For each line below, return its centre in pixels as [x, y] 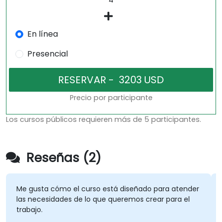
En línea [42, 34]
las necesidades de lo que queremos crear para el [103, 199]
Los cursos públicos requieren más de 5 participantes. [104, 120]
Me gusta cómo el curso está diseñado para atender [108, 189]
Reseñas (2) [62, 158]
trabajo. [29, 210]
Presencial [47, 54]
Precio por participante [111, 98]
